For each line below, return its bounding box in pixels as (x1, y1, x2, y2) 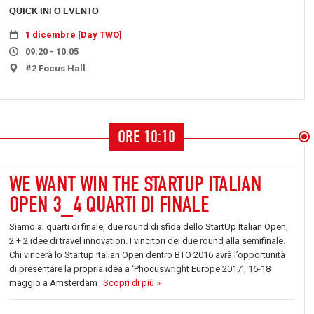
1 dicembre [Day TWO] (25, 29, 122, 40)
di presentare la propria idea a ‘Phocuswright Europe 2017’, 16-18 (9, 264, 271, 274)
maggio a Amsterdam (9, 278, 97, 288)
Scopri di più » (103, 278, 161, 288)
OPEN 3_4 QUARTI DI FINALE (9, 191, 209, 217)
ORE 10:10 (118, 127, 176, 146)
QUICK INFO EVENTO (9, 6, 99, 15)
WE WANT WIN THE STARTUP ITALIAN (9, 171, 262, 197)
